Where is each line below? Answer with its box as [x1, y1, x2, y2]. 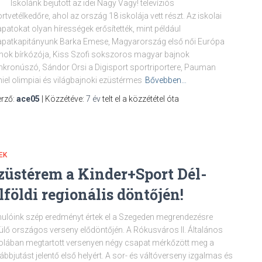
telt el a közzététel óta [101, 94, 179, 104]
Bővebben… [145, 75, 187, 85]
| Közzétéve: [40, 94, 86, 104]
